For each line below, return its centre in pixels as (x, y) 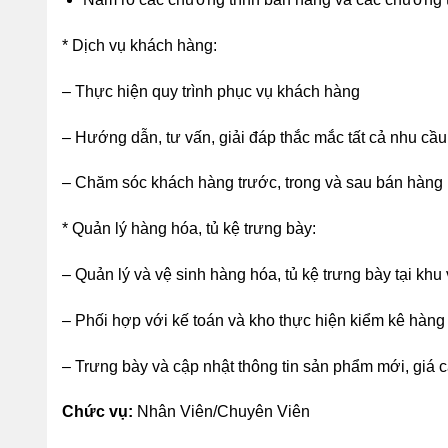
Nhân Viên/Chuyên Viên (221, 412)
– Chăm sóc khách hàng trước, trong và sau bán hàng (252, 183)
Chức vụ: (97, 412)
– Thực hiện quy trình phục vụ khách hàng (211, 91)
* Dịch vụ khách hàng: (139, 45)
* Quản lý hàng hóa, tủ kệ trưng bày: (189, 229)
